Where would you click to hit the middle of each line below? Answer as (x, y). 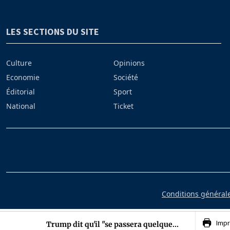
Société (126, 77)
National (21, 106)
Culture (19, 63)
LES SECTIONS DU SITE (53, 31)
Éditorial (21, 91)
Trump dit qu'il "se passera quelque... (112, 224)
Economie (23, 77)
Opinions (129, 63)
